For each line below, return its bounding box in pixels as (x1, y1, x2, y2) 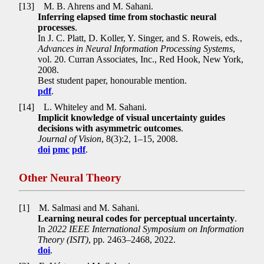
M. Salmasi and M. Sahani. (37, 202, 140, 213)
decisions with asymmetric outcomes (38, 123, 181, 134)
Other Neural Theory (19, 171, 122, 184)
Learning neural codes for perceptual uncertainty (38, 213, 235, 223)
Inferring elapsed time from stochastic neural (38, 11, 217, 22)
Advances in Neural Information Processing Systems (38, 43, 233, 54)
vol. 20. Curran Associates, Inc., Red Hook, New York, (38, 54, 244, 64)
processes (38, 22, 75, 32)
